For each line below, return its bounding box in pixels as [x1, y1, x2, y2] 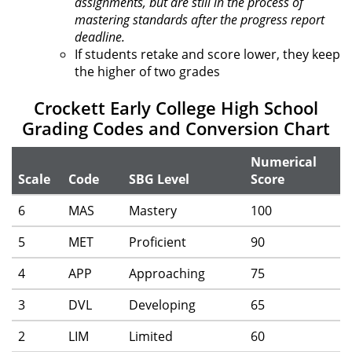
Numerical [251, 153, 317, 171]
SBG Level [129, 170, 189, 189]
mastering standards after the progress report [75, 11, 324, 29]
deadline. [75, 28, 125, 46]
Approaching [129, 265, 205, 283]
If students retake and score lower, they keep [75, 46, 340, 64]
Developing [129, 296, 196, 314]
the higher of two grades [75, 63, 220, 81]
